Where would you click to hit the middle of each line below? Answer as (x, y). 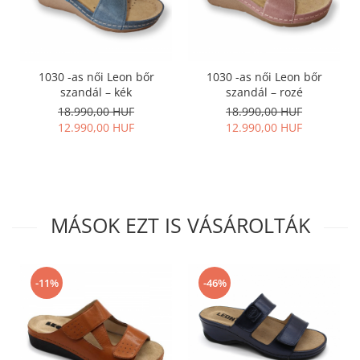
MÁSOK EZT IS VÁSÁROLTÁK (180, 225)
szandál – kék (96, 92)
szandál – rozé (264, 92)
